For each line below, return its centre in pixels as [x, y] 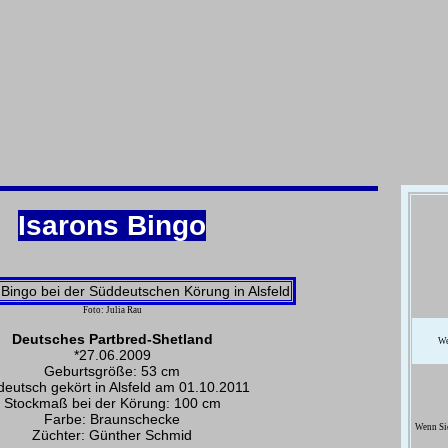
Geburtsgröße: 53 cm [112, 370]
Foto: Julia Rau [112, 309]
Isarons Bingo [112, 225]
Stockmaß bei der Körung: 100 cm [112, 402]
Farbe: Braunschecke [112, 418]
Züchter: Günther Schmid [112, 434]
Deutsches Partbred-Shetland [112, 338]
